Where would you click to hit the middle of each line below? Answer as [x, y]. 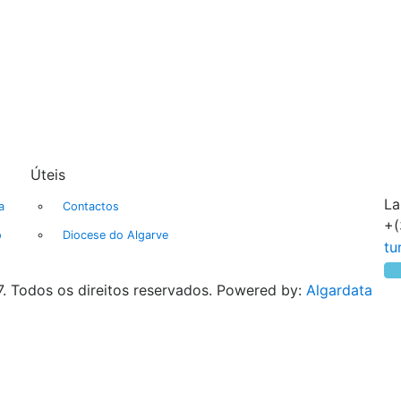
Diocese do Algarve [116, 235]
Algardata [339, 290]
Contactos [91, 206]
